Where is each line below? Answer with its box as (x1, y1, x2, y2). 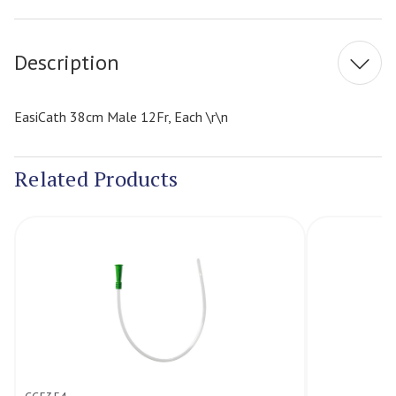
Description (14, 49, 119, 77)
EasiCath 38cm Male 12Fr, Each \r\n (14, 107, 228, 126)
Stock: (198, 7, 228, 24)
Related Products (14, 164, 178, 194)
